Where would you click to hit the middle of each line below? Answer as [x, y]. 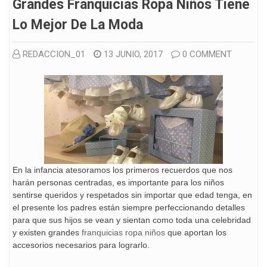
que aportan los [196, 232]
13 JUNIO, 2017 [133, 54]
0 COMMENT [207, 54]
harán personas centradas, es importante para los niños [118, 182]
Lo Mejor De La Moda [78, 24]
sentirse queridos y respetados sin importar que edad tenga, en [132, 195]
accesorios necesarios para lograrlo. [81, 245]
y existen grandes [47, 232]
